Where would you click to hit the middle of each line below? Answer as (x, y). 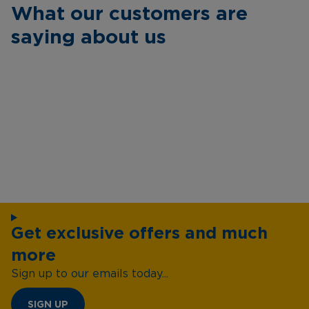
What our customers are (129, 13)
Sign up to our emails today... (90, 273)
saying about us (89, 37)
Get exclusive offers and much (139, 232)
